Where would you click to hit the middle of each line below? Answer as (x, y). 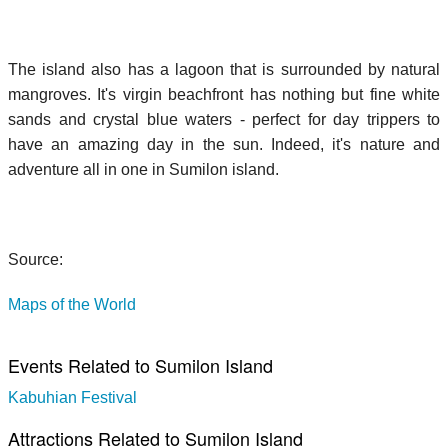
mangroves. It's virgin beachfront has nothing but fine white (224, 94)
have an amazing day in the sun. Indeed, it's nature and (224, 144)
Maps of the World (72, 304)
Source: (35, 259)
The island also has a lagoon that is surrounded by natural (224, 69)
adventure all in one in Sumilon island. (143, 169)
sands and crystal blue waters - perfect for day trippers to (224, 119)
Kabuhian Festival (72, 397)
